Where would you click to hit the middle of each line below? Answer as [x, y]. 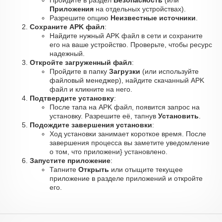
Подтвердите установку [72, 98]
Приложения [72, 9]
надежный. [67, 54]
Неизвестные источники [153, 18]
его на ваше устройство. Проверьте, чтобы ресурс [131, 45]
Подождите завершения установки [91, 125]
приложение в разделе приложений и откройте [126, 178]
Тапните [64, 169]
